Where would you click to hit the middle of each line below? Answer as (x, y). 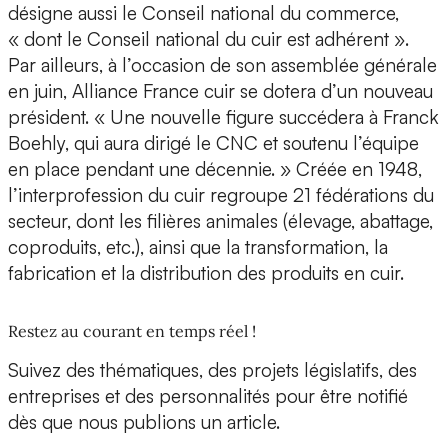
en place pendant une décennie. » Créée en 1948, (215, 169)
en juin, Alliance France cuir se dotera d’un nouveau (220, 91)
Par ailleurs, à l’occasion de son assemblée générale (222, 65)
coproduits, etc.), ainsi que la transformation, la (198, 247)
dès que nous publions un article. (144, 422)
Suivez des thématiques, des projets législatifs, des (212, 370)
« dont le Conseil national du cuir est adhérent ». (208, 39)
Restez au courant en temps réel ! (132, 331)
